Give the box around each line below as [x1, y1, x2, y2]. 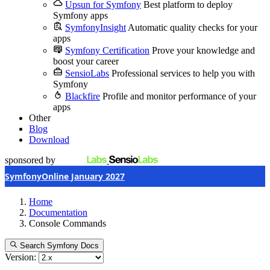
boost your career [53, 56, 119, 66]
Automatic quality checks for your [128, 22, 257, 33]
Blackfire [65, 91, 100, 101]
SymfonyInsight [65, 22, 126, 33]
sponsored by [5, 155, 55, 165]
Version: [5, 252, 36, 263]
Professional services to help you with [111, 68, 255, 78]
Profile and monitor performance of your [102, 91, 256, 101]
